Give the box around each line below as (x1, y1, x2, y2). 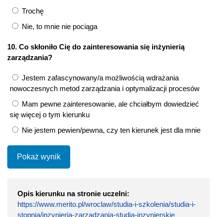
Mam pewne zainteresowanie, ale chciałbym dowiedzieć (20, 100, 199, 108)
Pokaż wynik (17, 153, 61, 161)
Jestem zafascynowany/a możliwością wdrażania (20, 74, 179, 82)
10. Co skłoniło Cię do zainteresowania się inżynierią (7, 43, 185, 51)
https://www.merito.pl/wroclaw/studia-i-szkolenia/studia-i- (17, 200, 196, 209)
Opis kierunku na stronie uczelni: (17, 189, 129, 198)
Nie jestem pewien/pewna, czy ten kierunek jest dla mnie (20, 126, 201, 135)
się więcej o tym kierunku (10, 110, 90, 119)
